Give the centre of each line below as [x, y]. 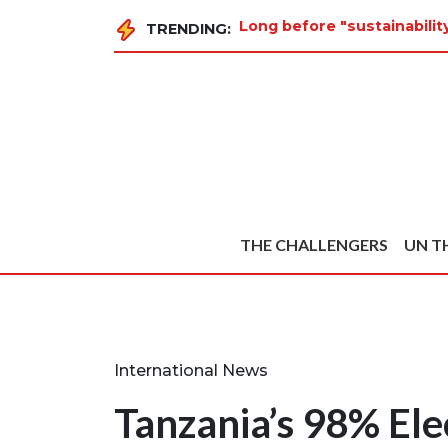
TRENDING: [188, 29]
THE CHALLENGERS [314, 245]
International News [191, 370]
